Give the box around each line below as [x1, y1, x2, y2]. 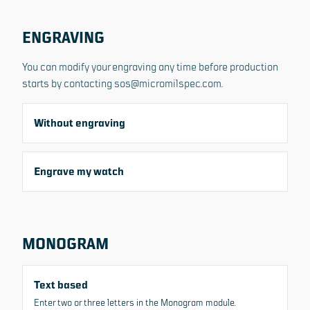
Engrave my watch [34, 165, 124, 178]
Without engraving [34, 116, 125, 129]
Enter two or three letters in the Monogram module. [34, 297, 236, 309]
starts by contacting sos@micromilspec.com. [22, 77, 223, 90]
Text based [34, 278, 88, 291]
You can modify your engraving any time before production [22, 60, 278, 73]
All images [241, 295, 276, 304]
